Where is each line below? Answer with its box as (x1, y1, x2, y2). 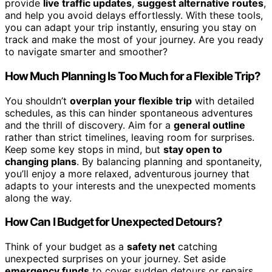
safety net (127, 240, 175, 253)
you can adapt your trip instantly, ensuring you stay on (5, 21, 256, 34)
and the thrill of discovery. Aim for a (5, 118, 174, 131)
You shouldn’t (5, 94, 70, 107)
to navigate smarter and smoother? (5, 46, 168, 58)
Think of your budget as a (5, 240, 127, 253)
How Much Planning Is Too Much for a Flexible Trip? (5, 69, 261, 83)
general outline (174, 118, 245, 131)
